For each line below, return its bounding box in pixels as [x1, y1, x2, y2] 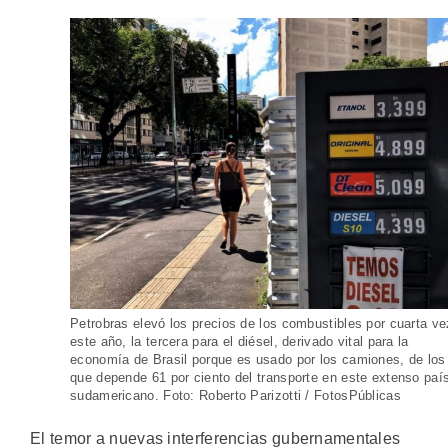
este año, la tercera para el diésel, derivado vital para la [70, 334, 409, 350]
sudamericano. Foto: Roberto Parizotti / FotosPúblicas [70, 388, 401, 404]
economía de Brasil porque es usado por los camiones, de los [70, 352, 446, 368]
